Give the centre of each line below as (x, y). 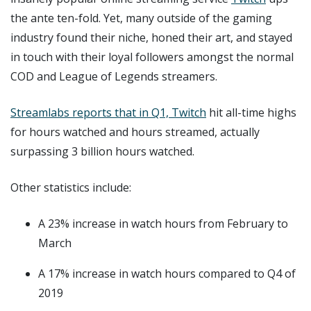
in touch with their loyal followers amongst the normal (152, 57)
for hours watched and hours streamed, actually (135, 132)
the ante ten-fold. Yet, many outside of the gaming (141, 18)
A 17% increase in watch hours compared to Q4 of (167, 273)
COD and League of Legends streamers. (114, 76)
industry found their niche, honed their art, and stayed (151, 37)
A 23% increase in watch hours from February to (163, 223)
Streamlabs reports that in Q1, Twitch (108, 112)
